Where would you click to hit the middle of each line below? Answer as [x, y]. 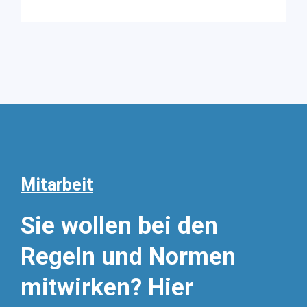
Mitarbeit [57, 185]
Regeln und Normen [128, 257]
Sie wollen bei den [119, 226]
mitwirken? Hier [107, 288]
